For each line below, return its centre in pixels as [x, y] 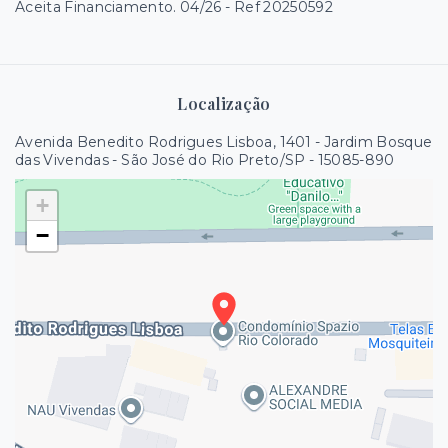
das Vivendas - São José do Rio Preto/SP [160, 160]
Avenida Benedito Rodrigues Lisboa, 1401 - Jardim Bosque [224, 142]
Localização [224, 104]
